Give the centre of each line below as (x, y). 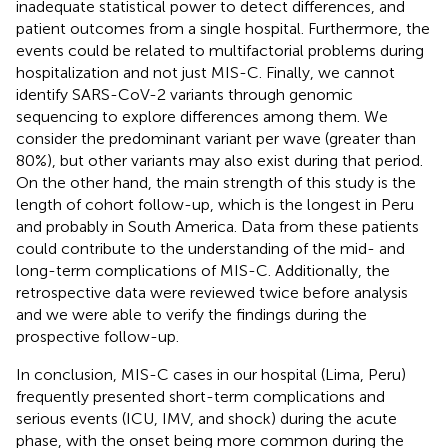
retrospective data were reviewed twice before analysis (212, 292)
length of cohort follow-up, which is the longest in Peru (215, 204)
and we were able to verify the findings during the (191, 314)
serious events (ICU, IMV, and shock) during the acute (206, 418)
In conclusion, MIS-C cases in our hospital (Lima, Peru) (211, 374)
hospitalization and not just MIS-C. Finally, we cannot (205, 72)
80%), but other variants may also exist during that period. (219, 160)
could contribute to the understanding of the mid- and (210, 248)
